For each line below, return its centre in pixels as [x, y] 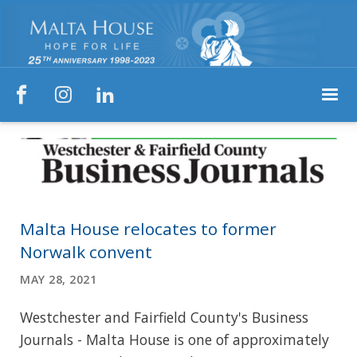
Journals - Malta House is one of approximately [175, 340]
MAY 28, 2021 [58, 280]
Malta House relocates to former [148, 229]
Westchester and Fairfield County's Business [164, 318]
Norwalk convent [86, 252]
